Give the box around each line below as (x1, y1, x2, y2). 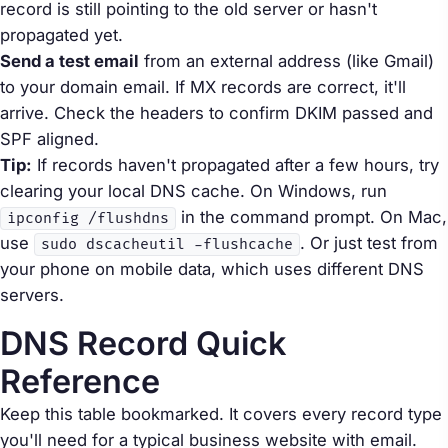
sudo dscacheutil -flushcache (41, 235, 293, 253)
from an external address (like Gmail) (139, 50, 434, 71)
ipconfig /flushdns (7, 209, 169, 227)
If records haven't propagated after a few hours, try (32, 154, 439, 175)
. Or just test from (300, 232, 438, 253)
